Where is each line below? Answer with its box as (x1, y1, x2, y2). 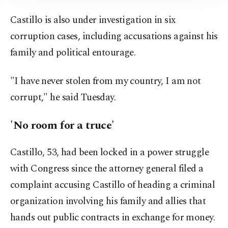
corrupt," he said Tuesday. (10, 90, 116, 105)
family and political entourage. (10, 45, 136, 61)
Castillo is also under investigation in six (10, 13, 176, 28)
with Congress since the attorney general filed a (10, 161, 204, 177)
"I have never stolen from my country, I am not (10, 74, 201, 89)
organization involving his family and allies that (10, 194, 206, 209)
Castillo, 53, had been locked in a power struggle (10, 145, 209, 160)
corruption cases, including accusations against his (10, 29, 218, 44)
